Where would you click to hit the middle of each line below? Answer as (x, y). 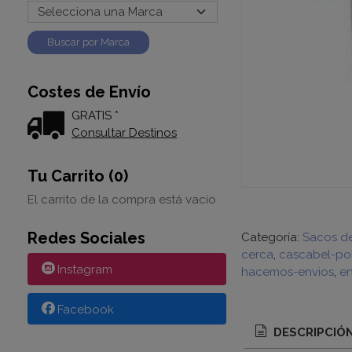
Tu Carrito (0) (77, 176)
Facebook (85, 309)
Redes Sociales (86, 238)
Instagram (84, 270)
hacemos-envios (287, 272)
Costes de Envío (89, 92)
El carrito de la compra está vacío (121, 200)
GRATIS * (95, 115)
